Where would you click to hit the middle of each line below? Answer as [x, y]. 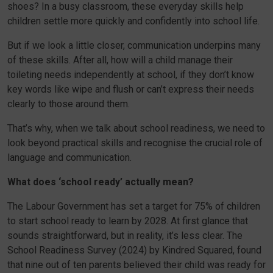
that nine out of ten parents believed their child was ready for [136, 265]
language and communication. [69, 158]
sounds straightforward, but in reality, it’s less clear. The [125, 236]
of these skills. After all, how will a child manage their [120, 60]
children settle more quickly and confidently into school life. [133, 21]
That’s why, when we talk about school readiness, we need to [136, 128]
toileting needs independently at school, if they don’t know [131, 75]
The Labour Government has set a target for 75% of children [134, 206]
